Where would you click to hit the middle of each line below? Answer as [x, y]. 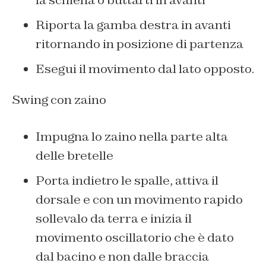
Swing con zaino [59, 99]
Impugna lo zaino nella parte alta [132, 136]
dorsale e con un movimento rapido [139, 199]
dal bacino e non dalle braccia [122, 256]
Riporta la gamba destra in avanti [133, 25]
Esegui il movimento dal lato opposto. [145, 69]
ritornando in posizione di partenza [140, 44]
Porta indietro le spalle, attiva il [127, 180]
